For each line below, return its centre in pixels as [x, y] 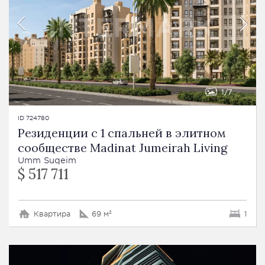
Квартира [52, 213]
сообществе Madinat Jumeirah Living [122, 147]
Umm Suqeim [47, 160]
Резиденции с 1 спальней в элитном [122, 132]
